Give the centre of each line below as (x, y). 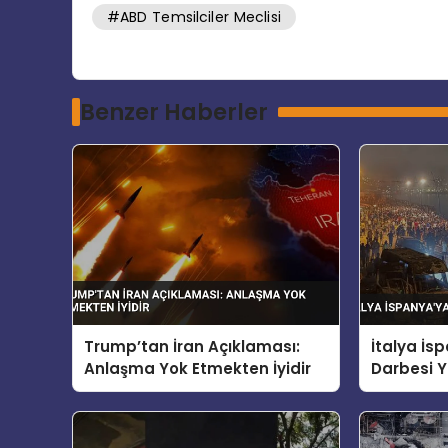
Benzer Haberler (173, 111)
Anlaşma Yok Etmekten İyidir (198, 368)
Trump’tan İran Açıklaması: (192, 346)
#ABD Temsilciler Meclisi (193, 17)
